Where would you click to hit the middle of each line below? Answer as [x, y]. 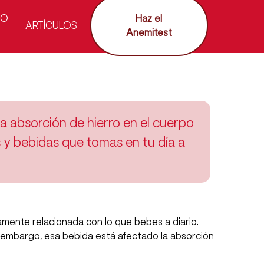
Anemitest [149, 32]
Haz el [149, 18]
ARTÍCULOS [52, 25]
